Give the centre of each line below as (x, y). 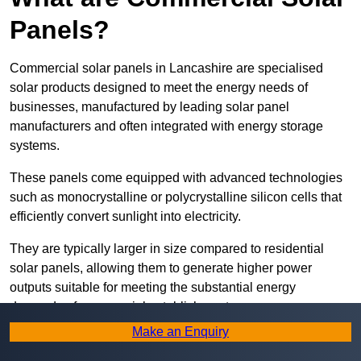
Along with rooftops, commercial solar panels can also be (172, 339)
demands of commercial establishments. (124, 307)
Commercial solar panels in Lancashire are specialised (166, 68)
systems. (35, 146)
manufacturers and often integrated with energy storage (166, 127)
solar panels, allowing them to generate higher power (161, 268)
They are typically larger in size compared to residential (167, 249)
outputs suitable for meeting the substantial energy (153, 288)
